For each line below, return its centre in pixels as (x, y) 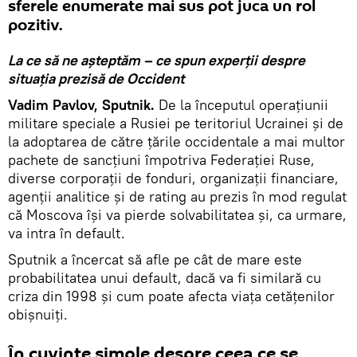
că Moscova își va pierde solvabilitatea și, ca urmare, (177, 214)
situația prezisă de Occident (96, 78)
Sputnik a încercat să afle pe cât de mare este (155, 259)
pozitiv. (35, 25)
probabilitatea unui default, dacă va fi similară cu (165, 277)
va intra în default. (67, 233)
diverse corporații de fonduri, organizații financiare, (173, 178)
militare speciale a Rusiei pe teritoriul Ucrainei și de (176, 123)
